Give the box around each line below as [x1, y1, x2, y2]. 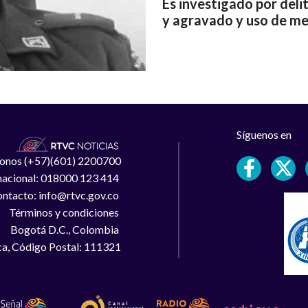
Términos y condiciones [8, 206, 121, 219]
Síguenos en [236, 127, 292, 141]
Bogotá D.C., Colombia [10, 223, 121, 236]
